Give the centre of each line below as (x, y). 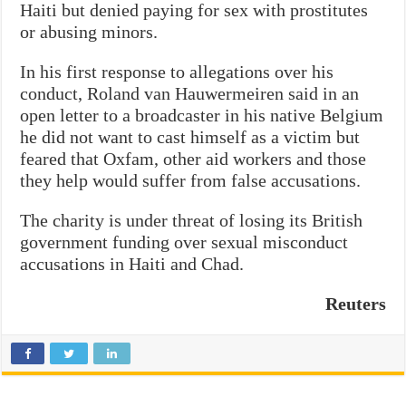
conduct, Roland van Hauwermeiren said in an (190, 93)
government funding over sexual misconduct (184, 242)
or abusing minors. (89, 31)
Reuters (355, 303)
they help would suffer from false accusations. (191, 180)
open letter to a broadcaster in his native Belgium (202, 115)
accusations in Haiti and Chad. (132, 263)
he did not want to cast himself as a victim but (190, 136)
